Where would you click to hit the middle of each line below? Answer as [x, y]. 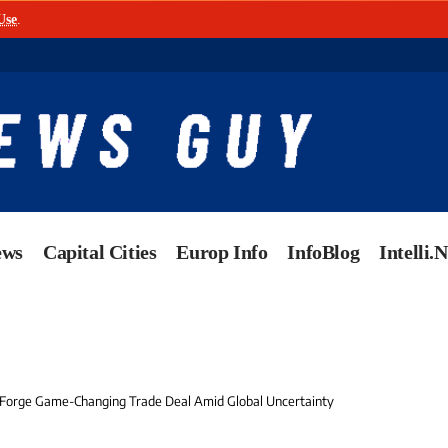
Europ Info [222, 252]
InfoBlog [323, 252]
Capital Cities [100, 252]
